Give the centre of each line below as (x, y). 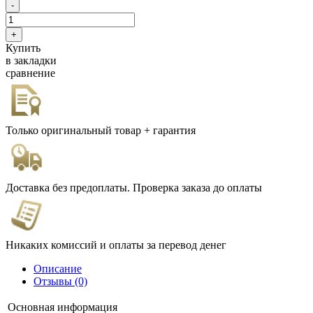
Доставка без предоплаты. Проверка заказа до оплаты (134, 188)
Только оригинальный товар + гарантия (101, 131)
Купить (23, 48)
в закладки (31, 61)
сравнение (30, 73)
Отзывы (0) (60, 282)
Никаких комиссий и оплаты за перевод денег (116, 245)
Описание (58, 269)
